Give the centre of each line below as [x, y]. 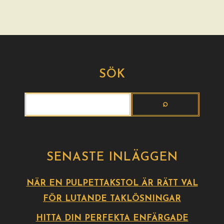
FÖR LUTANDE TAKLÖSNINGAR [112, 199]
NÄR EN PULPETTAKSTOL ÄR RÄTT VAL [112, 183]
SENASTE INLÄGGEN [112, 157]
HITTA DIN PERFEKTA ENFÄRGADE [112, 218]
